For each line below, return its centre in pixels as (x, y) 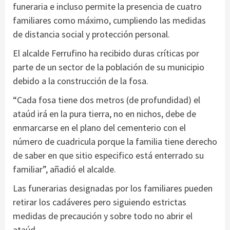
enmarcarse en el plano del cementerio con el (99, 128)
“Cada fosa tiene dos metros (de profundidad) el (107, 100)
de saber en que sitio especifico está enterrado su (108, 156)
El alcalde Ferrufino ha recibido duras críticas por (106, 53)
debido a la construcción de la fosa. (81, 81)
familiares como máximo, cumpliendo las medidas (109, 21)
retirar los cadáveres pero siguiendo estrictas (100, 202)
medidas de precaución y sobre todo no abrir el (103, 216)
